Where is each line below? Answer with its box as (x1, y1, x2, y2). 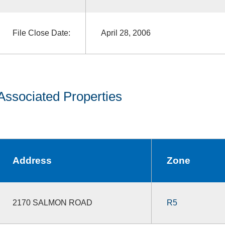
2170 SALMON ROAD (12, 198, 92, 207)
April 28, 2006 (100, 28, 151, 37)
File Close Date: (12, 28, 70, 37)
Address (12, 155, 52, 166)
